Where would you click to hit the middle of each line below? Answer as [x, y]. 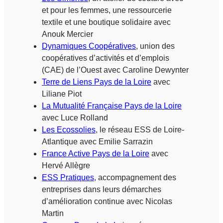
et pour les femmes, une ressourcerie [107, 10]
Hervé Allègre [66, 165]
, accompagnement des [135, 177]
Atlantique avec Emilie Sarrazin [97, 141]
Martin [53, 213]
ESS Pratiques [68, 177]
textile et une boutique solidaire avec [106, 22]
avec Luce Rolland [75, 117]
